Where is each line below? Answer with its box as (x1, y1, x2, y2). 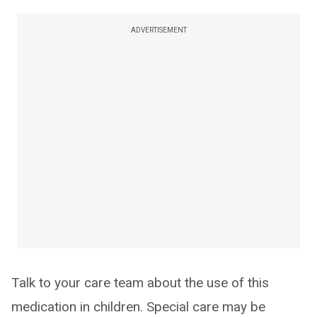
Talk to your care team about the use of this (11, 275, 269, 291)
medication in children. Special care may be (11, 299, 265, 315)
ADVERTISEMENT (130, 26, 187, 34)
